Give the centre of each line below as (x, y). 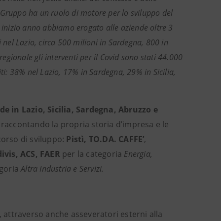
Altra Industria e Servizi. (62, 169)
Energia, (138, 154)
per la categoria (92, 154)
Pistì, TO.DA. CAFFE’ (105, 139)
